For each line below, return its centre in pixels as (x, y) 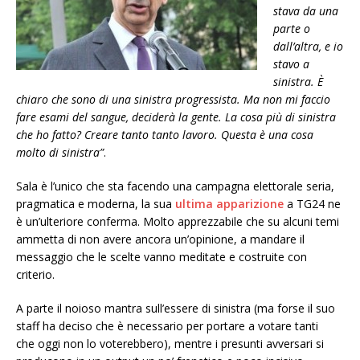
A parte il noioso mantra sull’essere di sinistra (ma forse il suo (176, 308)
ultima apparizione (229, 204)
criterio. (35, 274)
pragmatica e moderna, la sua (96, 204)
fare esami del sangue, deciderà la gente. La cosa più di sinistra (176, 117)
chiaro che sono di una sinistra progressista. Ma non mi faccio (173, 99)
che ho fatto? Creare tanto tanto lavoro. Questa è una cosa (165, 135)
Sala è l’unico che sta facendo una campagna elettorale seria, (175, 186)
